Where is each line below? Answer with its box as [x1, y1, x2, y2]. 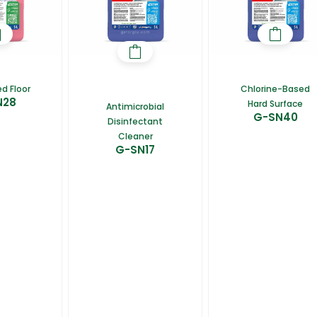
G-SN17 [115, 142, 156, 158]
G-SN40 [253, 110, 298, 125]
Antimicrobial [106, 100, 165, 113]
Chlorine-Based [241, 83, 311, 96]
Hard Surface [248, 98, 304, 110]
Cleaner [117, 130, 153, 143]
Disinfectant [108, 115, 163, 128]
